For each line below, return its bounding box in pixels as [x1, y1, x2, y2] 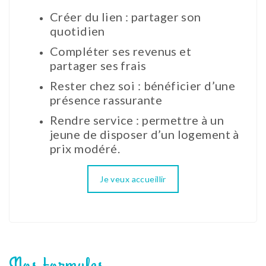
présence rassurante [50, 92, 165, 107]
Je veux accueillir [100, 173, 166, 184]
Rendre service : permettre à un [50, 112, 224, 127]
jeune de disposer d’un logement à [50, 126, 239, 141]
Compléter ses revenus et [50, 43, 192, 58]
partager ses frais [50, 58, 147, 72]
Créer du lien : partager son [50, 9, 201, 24]
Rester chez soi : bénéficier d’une [50, 78, 236, 93]
